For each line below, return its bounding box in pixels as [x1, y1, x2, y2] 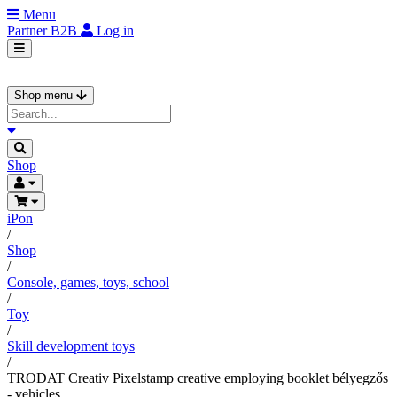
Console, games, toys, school [7, 275, 169, 290]
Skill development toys [7, 339, 135, 354]
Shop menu [14, 89, 76, 102]
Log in [97, 23, 134, 38]
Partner [7, 23, 51, 38]
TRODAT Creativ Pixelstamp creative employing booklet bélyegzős [7, 370, 388, 385]
